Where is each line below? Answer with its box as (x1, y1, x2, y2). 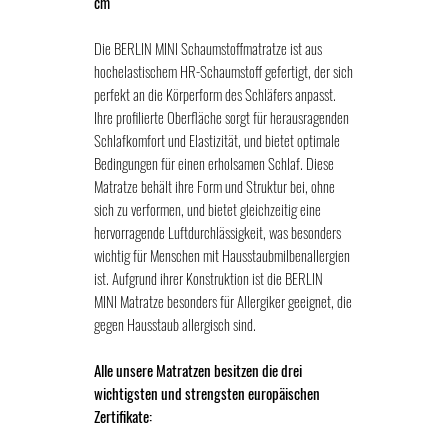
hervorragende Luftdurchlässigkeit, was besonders (94, 221, 341, 244)
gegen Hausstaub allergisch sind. (94, 313, 256, 336)
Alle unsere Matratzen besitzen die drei (94, 359, 302, 382)
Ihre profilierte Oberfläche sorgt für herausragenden (94, 106, 349, 129)
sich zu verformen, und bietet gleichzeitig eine (94, 198, 321, 221)
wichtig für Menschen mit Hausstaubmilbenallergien (94, 244, 350, 267)
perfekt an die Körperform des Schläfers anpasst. (94, 83, 336, 106)
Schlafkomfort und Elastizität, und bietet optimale (94, 129, 340, 152)
